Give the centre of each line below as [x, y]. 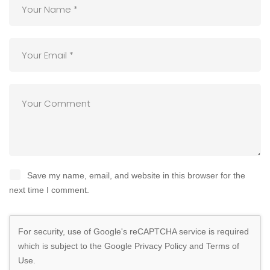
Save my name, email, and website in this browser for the [136, 176]
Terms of [223, 246]
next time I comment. [49, 190]
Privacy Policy [161, 246]
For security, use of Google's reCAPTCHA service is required [133, 232]
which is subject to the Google [76, 246]
